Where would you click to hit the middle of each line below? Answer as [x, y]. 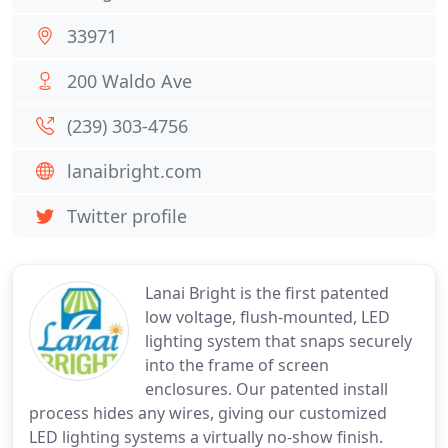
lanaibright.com [134, 171]
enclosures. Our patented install [266, 389]
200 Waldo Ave [129, 81]
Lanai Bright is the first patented [267, 293]
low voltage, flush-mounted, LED [267, 317]
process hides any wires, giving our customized [208, 413]
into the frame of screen [237, 365]
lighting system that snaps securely [278, 341]
